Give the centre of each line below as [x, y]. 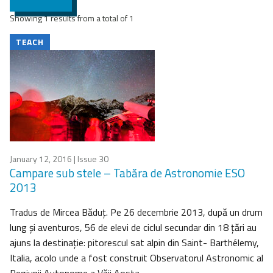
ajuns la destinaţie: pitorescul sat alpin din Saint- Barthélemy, [134, 243]
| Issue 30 [90, 159]
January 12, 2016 [41, 159]
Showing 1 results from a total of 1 [72, 18]
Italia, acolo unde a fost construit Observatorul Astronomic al [136, 258]
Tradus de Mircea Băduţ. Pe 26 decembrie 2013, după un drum [136, 212]
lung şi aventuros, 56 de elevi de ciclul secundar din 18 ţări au [133, 228]
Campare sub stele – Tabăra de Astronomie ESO [127, 173]
